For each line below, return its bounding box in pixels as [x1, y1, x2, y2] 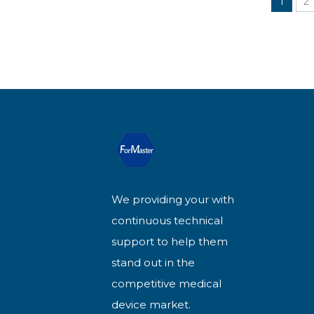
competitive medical [111, 277, 222, 291]
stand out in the [111, 256, 196, 270]
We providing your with [111, 193, 235, 207]
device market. [111, 298, 191, 312]
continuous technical [111, 214, 224, 228]
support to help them [111, 235, 228, 249]
